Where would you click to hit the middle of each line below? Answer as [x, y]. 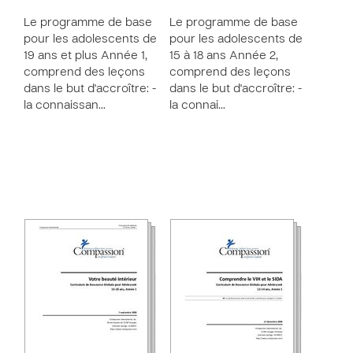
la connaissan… [65, 106]
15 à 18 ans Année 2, [224, 56]
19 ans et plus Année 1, [85, 56]
